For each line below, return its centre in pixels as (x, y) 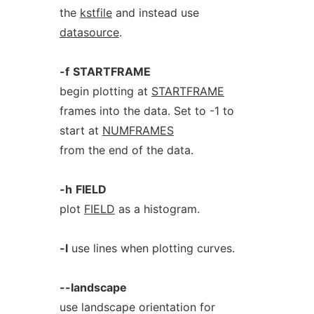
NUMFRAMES (138, 130)
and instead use (155, 13)
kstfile (96, 13)
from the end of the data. (126, 150)
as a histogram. (157, 209)
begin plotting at (105, 91)
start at (81, 130)
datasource (89, 32)
